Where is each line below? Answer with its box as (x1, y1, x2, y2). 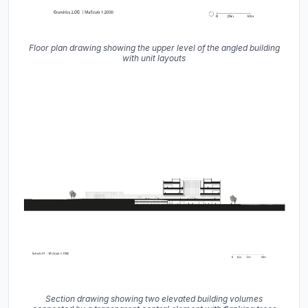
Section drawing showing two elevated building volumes (45, 294, 263, 305)
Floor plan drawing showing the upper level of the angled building (28, 43, 280, 54)
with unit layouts (122, 53, 186, 64)
